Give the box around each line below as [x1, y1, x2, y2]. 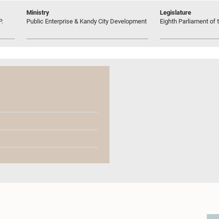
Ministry [26, 8, 49, 16]
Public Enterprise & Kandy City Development [26, 17, 147, 25]
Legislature [160, 8, 191, 16]
